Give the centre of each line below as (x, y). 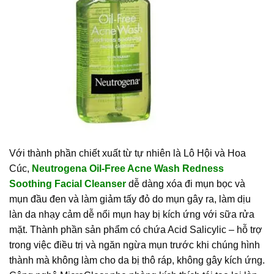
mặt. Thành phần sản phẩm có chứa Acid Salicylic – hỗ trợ (136, 229)
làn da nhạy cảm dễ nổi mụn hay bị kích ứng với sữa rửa (132, 214)
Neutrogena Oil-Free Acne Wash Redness (128, 168)
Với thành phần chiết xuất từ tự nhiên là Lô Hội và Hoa (128, 153)
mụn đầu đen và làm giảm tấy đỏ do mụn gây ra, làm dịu (130, 199)
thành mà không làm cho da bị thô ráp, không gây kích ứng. (137, 260)
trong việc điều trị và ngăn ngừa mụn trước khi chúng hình (135, 245)
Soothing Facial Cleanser (69, 183)
